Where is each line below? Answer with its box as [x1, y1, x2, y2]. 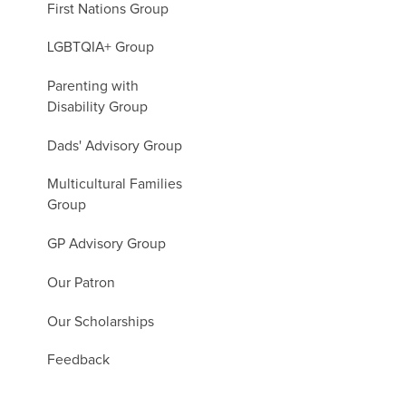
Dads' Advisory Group [47, 139, 183, 153]
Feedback [47, 353, 111, 368]
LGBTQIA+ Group [47, 41, 155, 55]
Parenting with [47, 79, 140, 93]
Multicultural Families [47, 178, 183, 192]
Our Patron [47, 275, 116, 290]
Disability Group [47, 100, 149, 114]
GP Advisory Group [47, 237, 167, 252]
